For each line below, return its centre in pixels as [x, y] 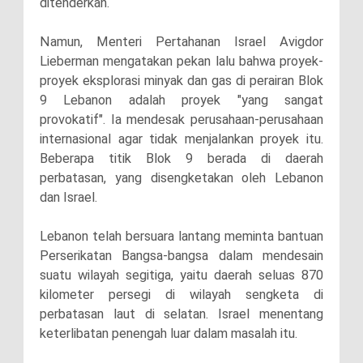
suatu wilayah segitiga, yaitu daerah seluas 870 [181, 275]
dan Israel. [70, 197]
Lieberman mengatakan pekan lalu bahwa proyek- [181, 61]
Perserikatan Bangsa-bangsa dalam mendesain [181, 255]
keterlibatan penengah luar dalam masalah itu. [170, 333]
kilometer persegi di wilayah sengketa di [181, 294]
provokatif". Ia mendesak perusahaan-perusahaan [181, 119]
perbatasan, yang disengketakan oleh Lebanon [181, 177]
